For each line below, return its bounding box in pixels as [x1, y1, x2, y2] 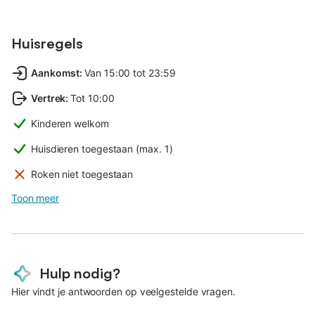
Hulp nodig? [39, 264, 120, 282]
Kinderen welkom [31, 117, 109, 129]
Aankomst [31, 66, 80, 79]
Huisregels [11, 34, 83, 52]
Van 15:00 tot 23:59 [84, 66, 176, 79]
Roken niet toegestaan [31, 167, 134, 180]
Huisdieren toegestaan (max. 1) [31, 142, 173, 155]
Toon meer [11, 191, 59, 204]
